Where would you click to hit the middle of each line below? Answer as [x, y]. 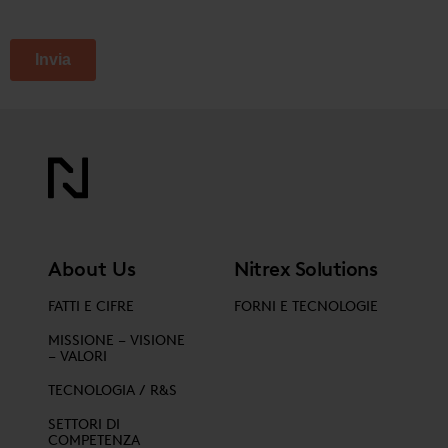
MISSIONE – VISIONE [116, 340]
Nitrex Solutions [305, 269]
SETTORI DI [84, 424]
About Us [92, 269]
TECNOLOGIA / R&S [112, 390]
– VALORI [77, 356]
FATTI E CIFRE [91, 306]
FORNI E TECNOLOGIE [306, 306]
